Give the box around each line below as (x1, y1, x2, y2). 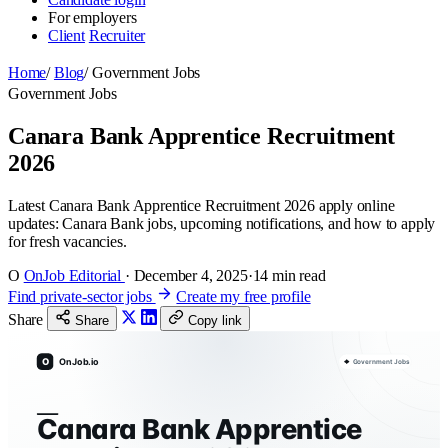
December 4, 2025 (133, 266, 248, 284)
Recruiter (88, 27, 146, 44)
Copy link (188, 312, 243, 328)
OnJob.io (59, 355, 100, 367)
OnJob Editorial (23, 266, 125, 284)
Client (48, 27, 85, 44)
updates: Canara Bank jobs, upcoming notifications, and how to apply (8, 214, 436, 232)
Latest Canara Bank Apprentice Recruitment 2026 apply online (8, 196, 395, 214)
